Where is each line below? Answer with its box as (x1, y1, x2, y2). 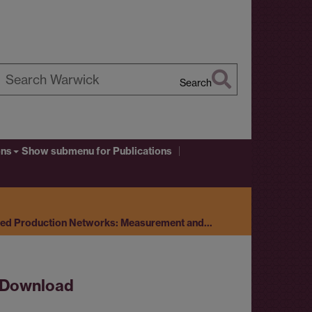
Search (180, 77, 212, 88)
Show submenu (22, 145, 94, 158)
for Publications (94, 145, 172, 158)
